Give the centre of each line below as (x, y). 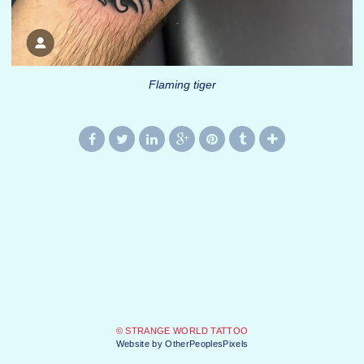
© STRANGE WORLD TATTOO (182, 331)
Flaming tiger (182, 85)
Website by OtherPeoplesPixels (182, 344)
